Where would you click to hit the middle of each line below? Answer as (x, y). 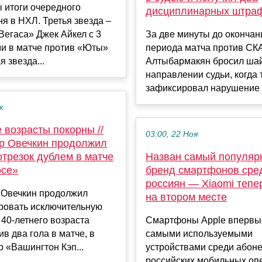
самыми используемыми (199, 233)
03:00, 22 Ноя (172, 134)
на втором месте (186, 197)
